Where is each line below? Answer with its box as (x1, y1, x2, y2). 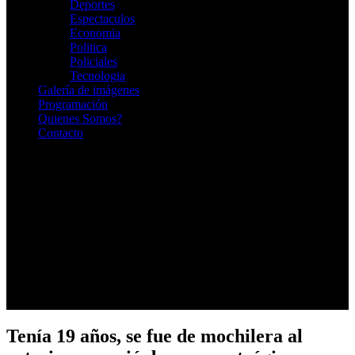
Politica (70, 40, 107, 54)
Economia (70, 25, 120, 40)
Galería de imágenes (38, 82, 139, 97)
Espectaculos (70, 11, 135, 25)
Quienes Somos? (38, 111, 122, 125)
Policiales (70, 54, 117, 68)
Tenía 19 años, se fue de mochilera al (6, 326, 303, 347)
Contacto (38, 125, 83, 139)
